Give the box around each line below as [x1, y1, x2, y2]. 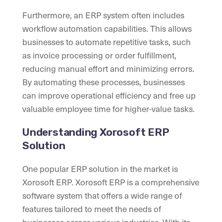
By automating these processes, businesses [22, 75, 185, 89]
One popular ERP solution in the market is [22, 162, 178, 175]
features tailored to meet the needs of [22, 202, 161, 216]
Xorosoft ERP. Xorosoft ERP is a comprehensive [22, 175, 199, 189]
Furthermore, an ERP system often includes [22, 8, 184, 22]
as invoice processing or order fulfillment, [22, 49, 176, 62]
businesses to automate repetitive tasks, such [22, 35, 191, 49]
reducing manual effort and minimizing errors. [22, 62, 194, 75]
